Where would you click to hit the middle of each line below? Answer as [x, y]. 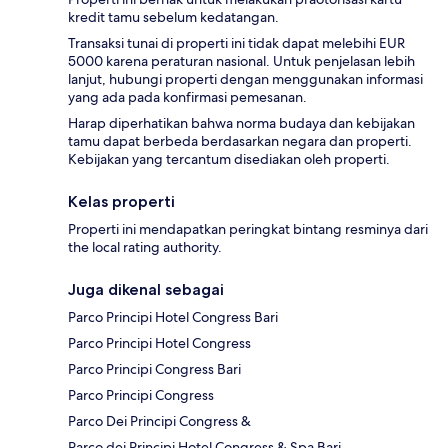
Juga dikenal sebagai [146, 289]
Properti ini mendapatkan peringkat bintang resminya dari [248, 228]
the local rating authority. [145, 246]
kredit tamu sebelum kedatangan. [173, 16]
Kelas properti [121, 201]
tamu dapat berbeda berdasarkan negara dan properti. [240, 140]
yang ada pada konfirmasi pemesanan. [187, 96]
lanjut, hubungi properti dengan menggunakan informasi [245, 78]
